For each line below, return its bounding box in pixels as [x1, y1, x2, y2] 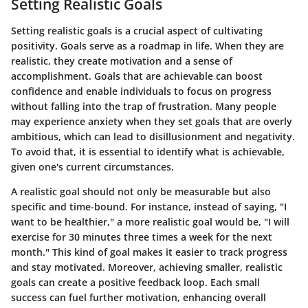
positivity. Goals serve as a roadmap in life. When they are [11, 38, 284, 52]
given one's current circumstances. [11, 159, 174, 173]
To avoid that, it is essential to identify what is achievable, [11, 144, 285, 158]
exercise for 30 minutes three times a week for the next [11, 230, 272, 243]
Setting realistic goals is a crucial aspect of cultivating [11, 23, 263, 37]
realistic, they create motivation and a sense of [11, 54, 232, 67]
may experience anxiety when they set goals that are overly [11, 114, 292, 128]
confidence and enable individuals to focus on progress [11, 84, 272, 98]
